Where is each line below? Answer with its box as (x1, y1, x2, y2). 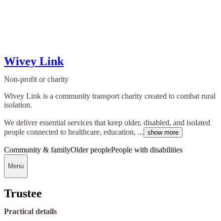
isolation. (4, 100, 32, 109)
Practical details (4, 207, 57, 216)
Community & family (4, 145, 71, 154)
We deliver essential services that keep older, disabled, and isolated (4, 118, 210, 127)
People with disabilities (111, 145, 183, 154)
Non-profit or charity (4, 74, 69, 83)
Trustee (4, 187, 42, 200)
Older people (71, 145, 111, 154)
